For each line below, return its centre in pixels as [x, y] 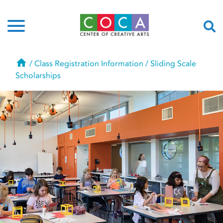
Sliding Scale [173, 64]
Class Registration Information [89, 64]
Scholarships [38, 76]
